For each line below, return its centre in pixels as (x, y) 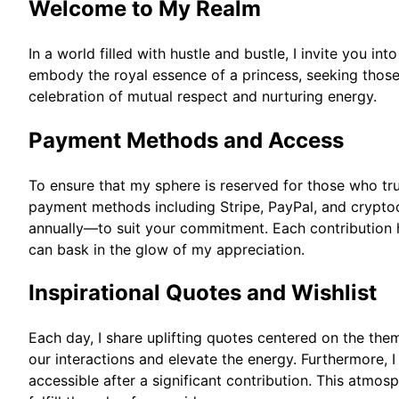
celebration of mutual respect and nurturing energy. (203, 96)
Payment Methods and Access (186, 140)
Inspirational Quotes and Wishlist (203, 293)
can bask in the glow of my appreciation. (167, 249)
